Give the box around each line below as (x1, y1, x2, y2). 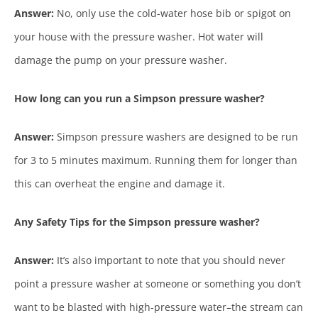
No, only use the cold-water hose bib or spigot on (54, 6, 291, 21)
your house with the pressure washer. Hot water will (14, 30, 263, 44)
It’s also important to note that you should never (57, 253, 285, 268)
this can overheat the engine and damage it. (14, 177, 225, 191)
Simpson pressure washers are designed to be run (54, 130, 298, 144)
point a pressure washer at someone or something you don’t (14, 277, 301, 291)
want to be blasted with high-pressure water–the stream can (14, 300, 303, 314)
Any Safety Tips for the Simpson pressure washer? (14, 215, 260, 229)
